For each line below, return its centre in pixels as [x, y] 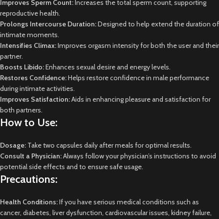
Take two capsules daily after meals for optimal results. [109, 145]
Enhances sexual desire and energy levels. [107, 67]
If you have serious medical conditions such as [128, 202]
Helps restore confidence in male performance [138, 77]
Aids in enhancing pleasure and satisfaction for [140, 99]
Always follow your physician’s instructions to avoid [139, 156]
